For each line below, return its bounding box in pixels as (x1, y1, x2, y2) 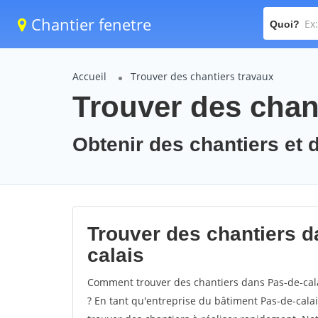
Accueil (72, 70, 106, 83)
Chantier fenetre (27, 13, 151, 35)
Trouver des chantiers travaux (131, 70, 273, 83)
